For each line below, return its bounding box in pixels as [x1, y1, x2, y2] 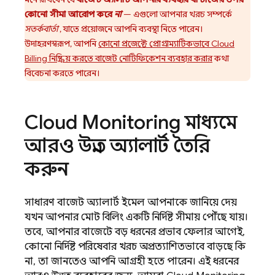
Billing [25, 53, 47, 64]
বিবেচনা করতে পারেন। [25, 68, 99, 79]
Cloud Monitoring [25, 110, 180, 134]
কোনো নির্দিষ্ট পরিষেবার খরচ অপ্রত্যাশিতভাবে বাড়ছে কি [25, 241, 246, 253]
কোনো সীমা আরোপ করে [25, 9, 115, 20]
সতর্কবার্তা [25, 23, 58, 34]
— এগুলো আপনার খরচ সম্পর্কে [121, 9, 232, 20]
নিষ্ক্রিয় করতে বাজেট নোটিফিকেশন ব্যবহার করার [47, 53, 212, 64]
